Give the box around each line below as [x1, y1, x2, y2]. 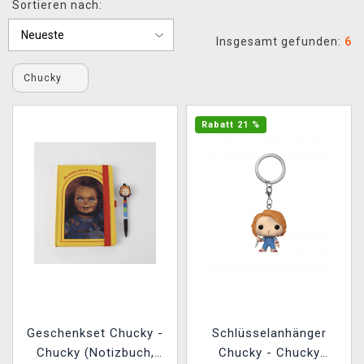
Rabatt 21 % [201, 119, 260, 130]
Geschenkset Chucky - [27, 325, 163, 340]
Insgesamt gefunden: [216, 35, 344, 48]
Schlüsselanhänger [211, 325, 327, 340]
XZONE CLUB [20, 12, 102, 27]
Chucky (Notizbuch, [36, 344, 154, 360]
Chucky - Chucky [218, 344, 320, 360]
